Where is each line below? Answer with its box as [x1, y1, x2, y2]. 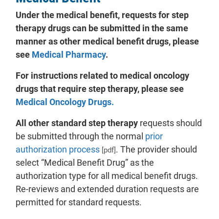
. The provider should [116, 144, 197, 154]
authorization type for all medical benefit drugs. [16, 170, 198, 181]
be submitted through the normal [16, 131, 145, 141]
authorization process [16, 144, 100, 154]
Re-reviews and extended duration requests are [16, 183, 199, 194]
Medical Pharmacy [32, 49, 106, 60]
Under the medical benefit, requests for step [16, 9, 189, 20]
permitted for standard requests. [16, 197, 142, 207]
